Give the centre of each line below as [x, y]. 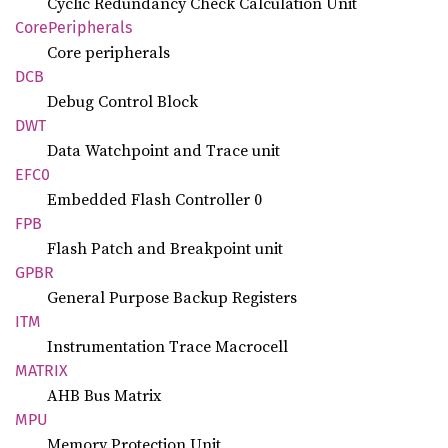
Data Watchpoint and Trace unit [163, 150]
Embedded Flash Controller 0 [154, 199]
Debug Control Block [122, 101]
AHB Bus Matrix [104, 395]
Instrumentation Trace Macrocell [167, 346]
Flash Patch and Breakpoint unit [165, 248]
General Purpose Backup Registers [172, 297]
